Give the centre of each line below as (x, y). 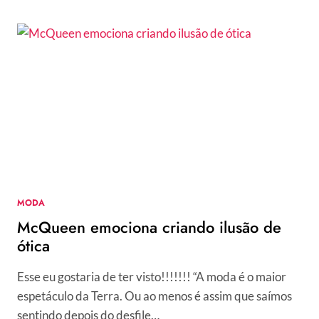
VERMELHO (98, 162)
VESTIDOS (94, 57)
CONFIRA (92, 27)
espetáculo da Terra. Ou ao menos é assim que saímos (155, 296)
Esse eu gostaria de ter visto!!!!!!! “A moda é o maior (152, 277)
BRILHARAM (100, 117)
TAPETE (88, 147)
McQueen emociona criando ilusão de (149, 228)
